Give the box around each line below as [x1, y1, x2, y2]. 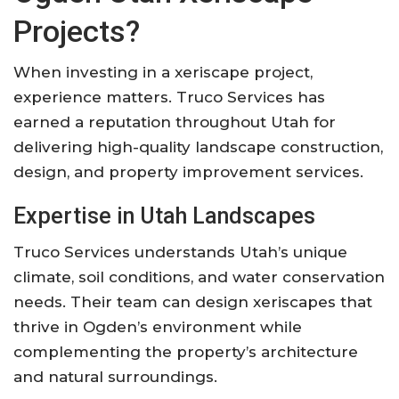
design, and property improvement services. [13, 162, 363, 181]
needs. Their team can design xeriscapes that [13, 292, 372, 311]
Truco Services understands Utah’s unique [13, 242, 347, 261]
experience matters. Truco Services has [13, 87, 325, 106]
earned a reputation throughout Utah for [13, 112, 336, 131]
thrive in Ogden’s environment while [13, 317, 302, 336]
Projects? [13, 12, 140, 49]
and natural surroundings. [13, 367, 217, 386]
